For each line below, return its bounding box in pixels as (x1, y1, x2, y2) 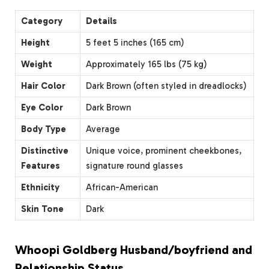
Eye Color (21, 102, 63, 113)
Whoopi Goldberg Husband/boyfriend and (15, 242, 252, 257)
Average (86, 124, 120, 135)
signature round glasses (86, 160, 183, 172)
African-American (86, 182, 158, 193)
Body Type (21, 124, 66, 135)
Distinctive (21, 145, 68, 157)
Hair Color (21, 80, 65, 92)
